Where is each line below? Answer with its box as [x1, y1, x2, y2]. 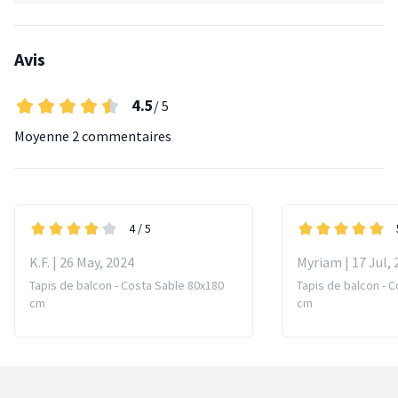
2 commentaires [72, 127, 171, 146]
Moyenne [14, 127, 72, 146]
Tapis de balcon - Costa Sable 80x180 [29, 277, 224, 294]
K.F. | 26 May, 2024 [29, 253, 134, 272]
